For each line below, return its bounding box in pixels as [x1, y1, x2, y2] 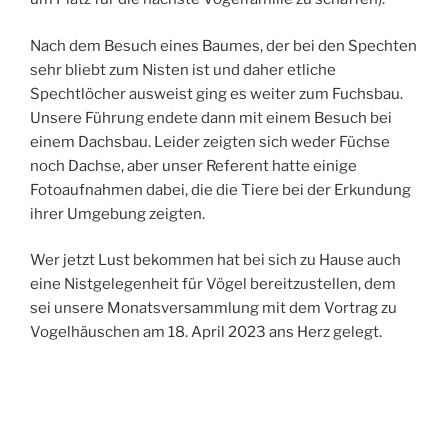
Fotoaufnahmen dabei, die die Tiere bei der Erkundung [30, 180, 411, 199]
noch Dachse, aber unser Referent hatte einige [30, 156, 357, 175]
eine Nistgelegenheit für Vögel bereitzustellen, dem [30, 275, 396, 294]
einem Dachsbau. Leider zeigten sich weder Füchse [30, 132, 390, 151]
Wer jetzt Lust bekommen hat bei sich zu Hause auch [30, 251, 401, 270]
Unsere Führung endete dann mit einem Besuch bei [30, 108, 392, 127]
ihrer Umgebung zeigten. [30, 204, 205, 223]
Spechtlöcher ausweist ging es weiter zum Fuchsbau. [30, 84, 403, 103]
